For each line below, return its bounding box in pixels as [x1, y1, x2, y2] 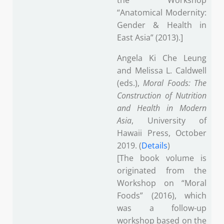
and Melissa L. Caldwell [117, 65, 206, 76]
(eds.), [117, 77, 143, 89]
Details [141, 140, 167, 151]
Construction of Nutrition [117, 90, 206, 101]
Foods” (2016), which [117, 190, 206, 201]
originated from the [117, 165, 206, 176]
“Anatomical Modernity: [117, 7, 206, 18]
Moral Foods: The [143, 77, 207, 89]
